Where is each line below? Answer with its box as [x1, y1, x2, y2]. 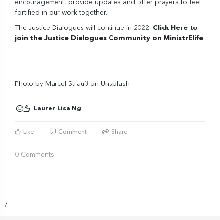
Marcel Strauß [45, 80, 88, 87]
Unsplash [101, 80, 130, 87]
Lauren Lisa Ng [34, 105, 81, 111]
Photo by [15, 80, 45, 87]
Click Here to [153, 24, 198, 31]
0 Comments [15, 151, 54, 158]
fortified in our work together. [15, 9, 107, 16]
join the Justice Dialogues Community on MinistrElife [15, 34, 205, 42]
